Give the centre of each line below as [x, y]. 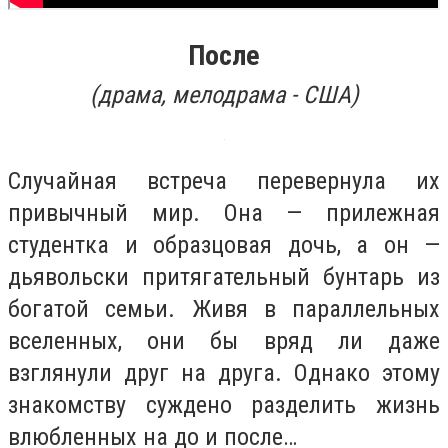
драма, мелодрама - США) [228, 95]
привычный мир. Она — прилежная [224, 212]
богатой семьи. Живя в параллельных [224, 308]
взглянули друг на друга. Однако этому [224, 372]
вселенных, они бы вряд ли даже [224, 340]
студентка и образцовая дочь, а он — [224, 244]
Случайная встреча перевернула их [224, 180]
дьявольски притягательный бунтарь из [224, 276]
